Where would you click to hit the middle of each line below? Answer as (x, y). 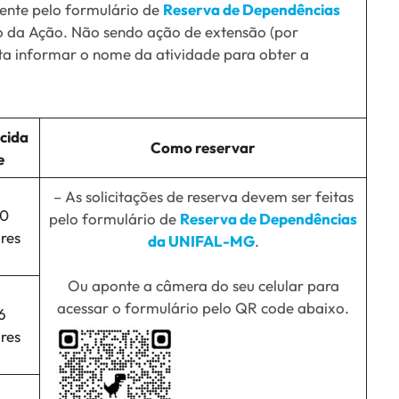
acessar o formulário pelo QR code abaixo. (203, 308)
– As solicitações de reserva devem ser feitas (203, 196)
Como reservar (203, 147)
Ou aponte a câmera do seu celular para (203, 286)
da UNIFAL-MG (201, 240)
